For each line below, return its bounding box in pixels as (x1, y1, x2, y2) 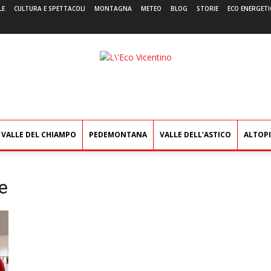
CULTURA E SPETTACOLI (14, 4, 85, 13)
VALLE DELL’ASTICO (160, 129, 231, 140)
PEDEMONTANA (89, 129, 147, 140)
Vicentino (135, 64, 171, 75)
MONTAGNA (94, 4, 132, 13)
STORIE (197, 4, 218, 13)
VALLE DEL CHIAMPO (1, 129, 76, 140)
